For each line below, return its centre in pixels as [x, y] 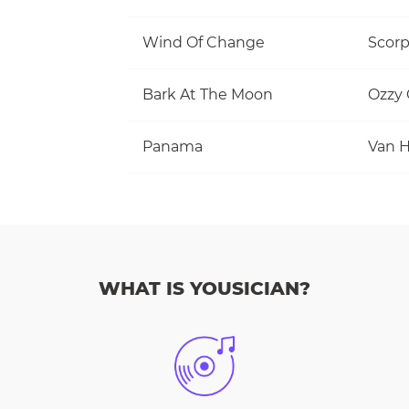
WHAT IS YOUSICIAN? [204, 288]
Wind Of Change [204, 42]
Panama [173, 146]
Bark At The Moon [208, 94]
